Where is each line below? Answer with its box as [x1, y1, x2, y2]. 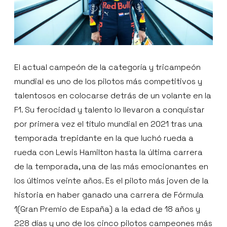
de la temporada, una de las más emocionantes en [14, 161, 208, 172]
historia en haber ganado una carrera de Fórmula [14, 190, 204, 201]
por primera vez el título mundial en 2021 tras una [14, 119, 203, 130]
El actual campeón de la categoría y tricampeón [14, 62, 201, 73]
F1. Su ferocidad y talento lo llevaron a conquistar [14, 104, 205, 116]
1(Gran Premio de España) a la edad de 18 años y [14, 204, 200, 215]
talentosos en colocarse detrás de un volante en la [14, 90, 211, 101]
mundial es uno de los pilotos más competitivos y [14, 76, 202, 87]
